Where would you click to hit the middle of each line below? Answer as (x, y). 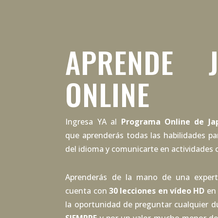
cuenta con (87, 191)
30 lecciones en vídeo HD (157, 191)
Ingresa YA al (93, 122)
